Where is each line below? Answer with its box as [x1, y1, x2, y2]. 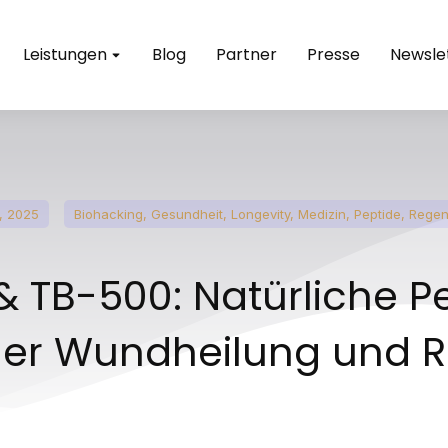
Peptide [354, 206, 401, 222]
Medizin [298, 206, 346, 222]
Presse [307, 43, 360, 66]
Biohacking [74, 206, 143, 222]
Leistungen [23, 43, 107, 66]
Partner [216, 43, 277, 66]
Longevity [231, 206, 290, 222]
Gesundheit [151, 206, 223, 222]
